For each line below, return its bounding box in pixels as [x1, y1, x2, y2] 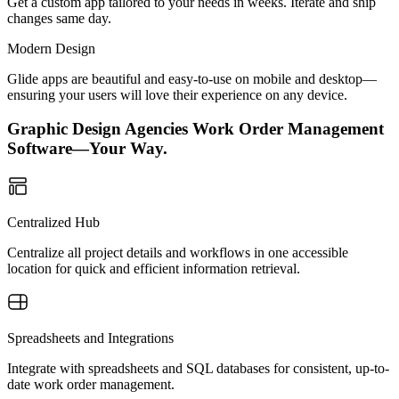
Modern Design [7, 40, 95, 56]
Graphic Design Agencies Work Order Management [7, 119, 384, 139]
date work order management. [7, 377, 175, 392]
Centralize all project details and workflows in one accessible [7, 245, 348, 260]
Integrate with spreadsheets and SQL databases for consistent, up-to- [7, 361, 389, 376]
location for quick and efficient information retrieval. [7, 261, 300, 276]
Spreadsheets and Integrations [7, 330, 174, 346]
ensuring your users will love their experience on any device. [7, 86, 347, 102]
